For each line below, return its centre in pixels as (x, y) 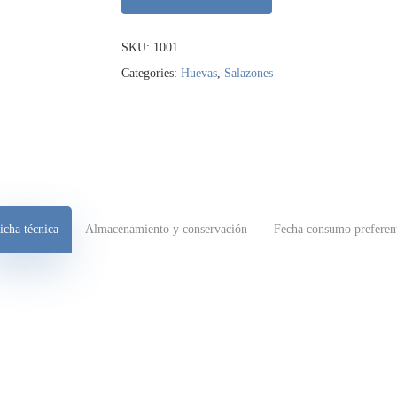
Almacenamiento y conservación (166, 230)
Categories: (151, 73)
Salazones (248, 73)
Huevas (198, 73)
